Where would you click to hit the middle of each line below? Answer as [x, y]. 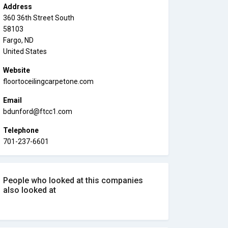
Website [17, 70]
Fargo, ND [18, 40]
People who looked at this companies [73, 180]
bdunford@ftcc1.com [38, 111]
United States [25, 51]
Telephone [21, 130]
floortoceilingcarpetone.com [48, 81]
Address [18, 7]
